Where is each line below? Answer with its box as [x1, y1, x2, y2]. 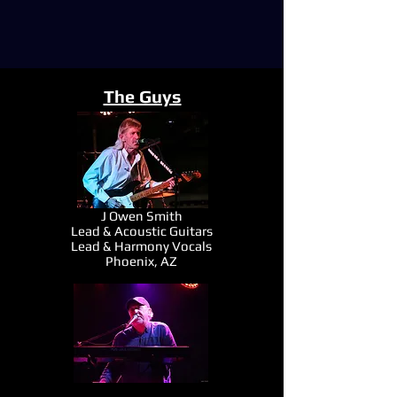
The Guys [103, 86, 182, 106]
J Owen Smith [100, 208, 183, 223]
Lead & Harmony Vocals [71, 238, 212, 253]
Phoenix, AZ [105, 253, 177, 269]
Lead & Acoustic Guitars [70, 223, 213, 238]
